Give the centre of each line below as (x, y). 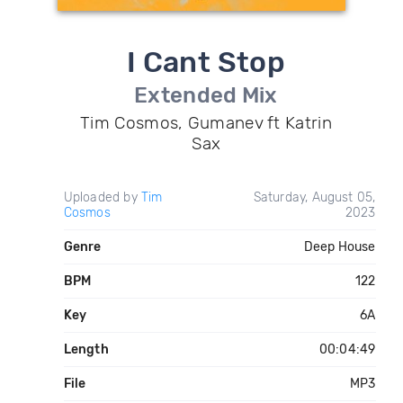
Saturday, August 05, (314, 197)
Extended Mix (206, 95)
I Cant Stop (206, 62)
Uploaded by (102, 197)
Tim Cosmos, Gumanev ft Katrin (206, 123)
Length (86, 349)
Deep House (340, 247)
